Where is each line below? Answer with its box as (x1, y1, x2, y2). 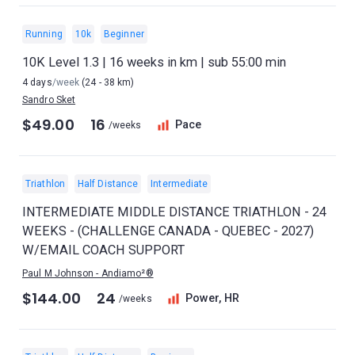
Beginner (104, 29, 144, 40)
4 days (22, 77, 52, 88)
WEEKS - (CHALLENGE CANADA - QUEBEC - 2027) (22, 223, 314, 239)
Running (25, 29, 63, 40)
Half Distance (77, 178, 139, 189)
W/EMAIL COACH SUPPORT (22, 242, 185, 258)
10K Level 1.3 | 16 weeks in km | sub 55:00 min (22, 55, 286, 70)
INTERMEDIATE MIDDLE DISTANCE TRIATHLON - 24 (22, 204, 326, 219)
